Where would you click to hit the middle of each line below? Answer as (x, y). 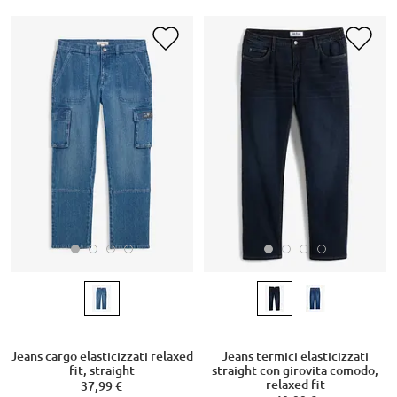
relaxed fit (295, 384)
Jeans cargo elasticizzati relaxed (101, 356)
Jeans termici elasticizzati (295, 356)
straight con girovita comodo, (295, 370)
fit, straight (101, 370)
